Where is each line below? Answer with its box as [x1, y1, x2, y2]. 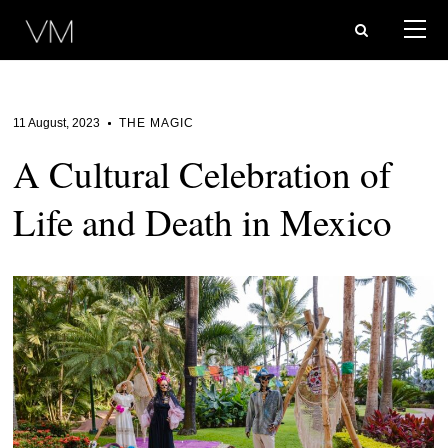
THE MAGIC [119, 116, 195, 130]
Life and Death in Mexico [13, 197, 393, 246]
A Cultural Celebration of [13, 149, 392, 198]
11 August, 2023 [13, 116, 101, 130]
